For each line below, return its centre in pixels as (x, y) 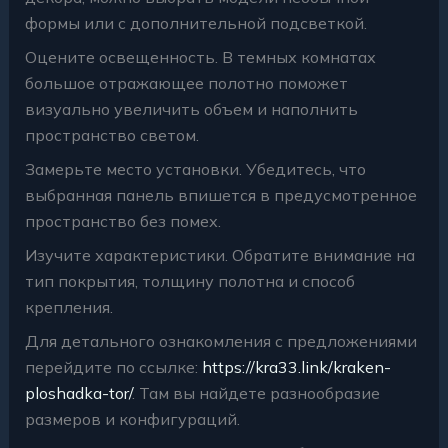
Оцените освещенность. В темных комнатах (200, 56)
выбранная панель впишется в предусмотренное (220, 194)
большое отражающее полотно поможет (186, 82)
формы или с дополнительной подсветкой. (195, 22)
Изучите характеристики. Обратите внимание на (219, 254)
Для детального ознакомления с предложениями (220, 340)
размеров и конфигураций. (132, 418)
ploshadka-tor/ (78, 392)
